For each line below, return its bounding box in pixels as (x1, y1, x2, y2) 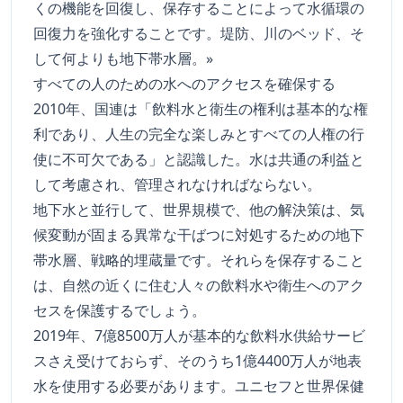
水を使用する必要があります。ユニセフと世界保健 (33, 376, 364, 397)
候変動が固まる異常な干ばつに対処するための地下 (33, 225, 364, 246)
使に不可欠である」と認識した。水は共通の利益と (33, 149, 364, 170)
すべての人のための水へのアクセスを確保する (33, 74, 336, 94)
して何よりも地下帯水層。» (33, 49, 213, 69)
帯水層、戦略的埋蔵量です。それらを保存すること (33, 250, 364, 271)
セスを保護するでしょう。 (33, 300, 206, 321)
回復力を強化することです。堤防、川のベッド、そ (33, 23, 364, 44)
